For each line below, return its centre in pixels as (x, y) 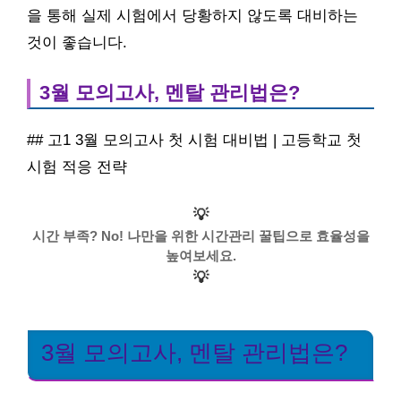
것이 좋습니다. (77, 43)
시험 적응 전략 (77, 167)
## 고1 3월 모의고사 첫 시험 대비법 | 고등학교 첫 (194, 141)
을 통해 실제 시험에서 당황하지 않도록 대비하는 (192, 16)
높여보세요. (200, 255)
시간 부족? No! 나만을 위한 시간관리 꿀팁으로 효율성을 (200, 235)
